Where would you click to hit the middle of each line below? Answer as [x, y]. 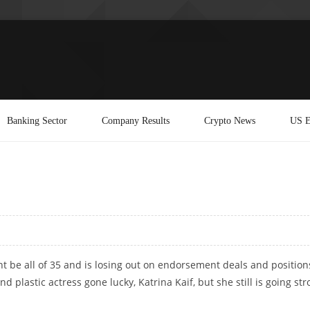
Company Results [136, 120]
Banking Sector [37, 120]
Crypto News [230, 120]
